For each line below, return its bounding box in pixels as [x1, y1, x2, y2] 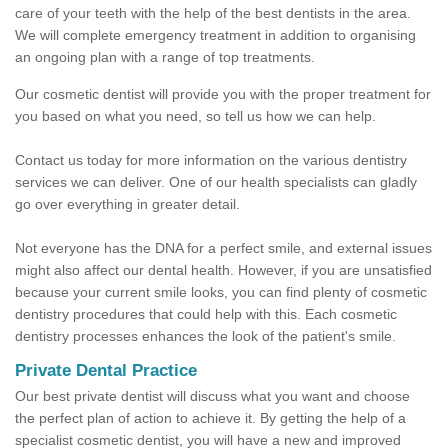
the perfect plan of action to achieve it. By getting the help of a [15, 410, 406, 427]
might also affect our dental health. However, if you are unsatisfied [15, 262, 432, 279]
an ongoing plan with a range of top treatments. [15, 49, 315, 66]
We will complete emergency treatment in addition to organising [15, 27, 416, 44]
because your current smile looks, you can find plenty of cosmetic [15, 284, 427, 301]
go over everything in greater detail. [15, 196, 240, 213]
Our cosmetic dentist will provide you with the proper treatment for [15, 86, 431, 103]
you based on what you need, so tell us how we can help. [15, 108, 376, 125]
